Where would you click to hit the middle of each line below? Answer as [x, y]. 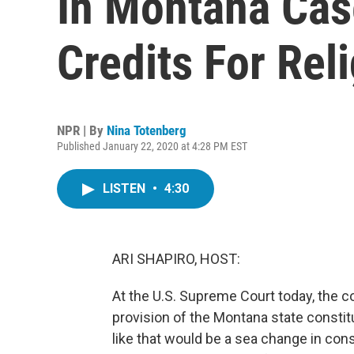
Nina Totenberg [147, 130]
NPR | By [82, 130]
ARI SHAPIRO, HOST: [176, 259]
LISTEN [126, 188]
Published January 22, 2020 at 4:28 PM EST [152, 146]
